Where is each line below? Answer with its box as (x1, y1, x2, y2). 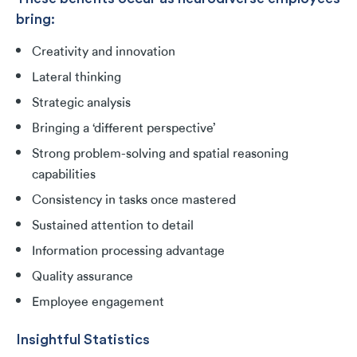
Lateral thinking (32, 70, 121, 85)
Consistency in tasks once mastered (32, 193, 236, 208)
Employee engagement (32, 295, 167, 310)
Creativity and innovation (32, 45, 175, 60)
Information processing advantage (32, 244, 225, 259)
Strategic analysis (32, 96, 131, 111)
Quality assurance (32, 269, 133, 284)
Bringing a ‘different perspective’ (32, 121, 216, 136)
